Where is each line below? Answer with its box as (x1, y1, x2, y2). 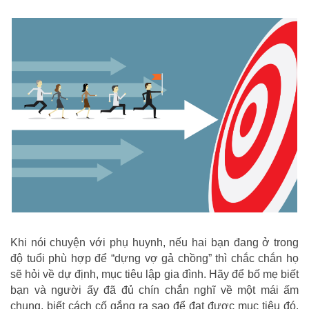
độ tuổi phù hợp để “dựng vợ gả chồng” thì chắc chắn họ (10, 252, 299, 264)
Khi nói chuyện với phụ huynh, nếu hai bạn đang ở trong (10, 236, 299, 248)
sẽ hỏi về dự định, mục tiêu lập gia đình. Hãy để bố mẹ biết (10, 268, 299, 280)
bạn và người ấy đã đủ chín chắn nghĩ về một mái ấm (10, 283, 299, 296)
